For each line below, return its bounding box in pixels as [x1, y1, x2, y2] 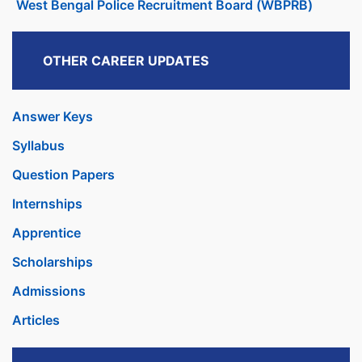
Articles [12, 312, 60, 329]
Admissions [12, 283, 86, 300]
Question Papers [12, 166, 115, 183]
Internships [12, 196, 82, 213]
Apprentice [12, 225, 81, 242]
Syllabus [12, 137, 65, 154]
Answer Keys [12, 108, 93, 125]
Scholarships [12, 254, 93, 271]
